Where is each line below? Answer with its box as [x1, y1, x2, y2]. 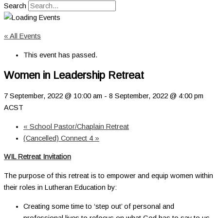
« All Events [4, 32, 41, 40]
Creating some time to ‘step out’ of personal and [23, 202, 174, 210]
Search [4, 1, 26, 10]
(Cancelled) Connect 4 [23, 134, 95, 142]
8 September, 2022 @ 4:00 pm [109, 92, 203, 100]
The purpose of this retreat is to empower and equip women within [4, 171, 213, 180]
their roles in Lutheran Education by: [4, 183, 117, 191]
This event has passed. [23, 51, 97, 59]
